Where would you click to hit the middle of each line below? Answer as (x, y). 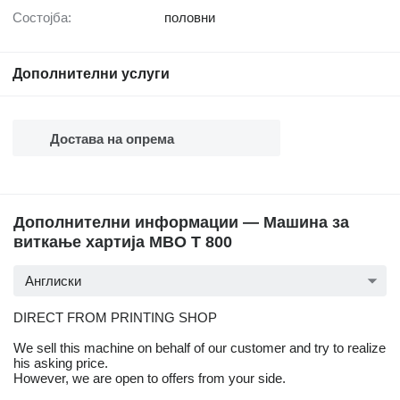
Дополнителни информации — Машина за (181, 223)
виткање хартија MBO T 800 (123, 242)
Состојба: (47, 18)
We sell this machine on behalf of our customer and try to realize (200, 348)
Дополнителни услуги (91, 74)
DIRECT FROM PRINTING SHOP (115, 318)
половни (190, 18)
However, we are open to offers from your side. (150, 379)
